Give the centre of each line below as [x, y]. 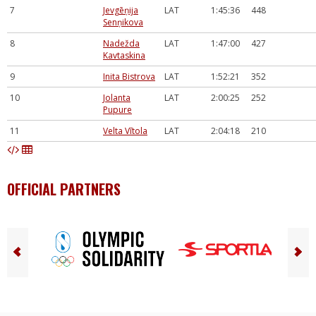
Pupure [117, 110]
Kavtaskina [124, 55]
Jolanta [117, 98]
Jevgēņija [121, 10]
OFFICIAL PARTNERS [64, 189]
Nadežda [121, 43]
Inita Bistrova [129, 77]
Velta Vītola [125, 131]
